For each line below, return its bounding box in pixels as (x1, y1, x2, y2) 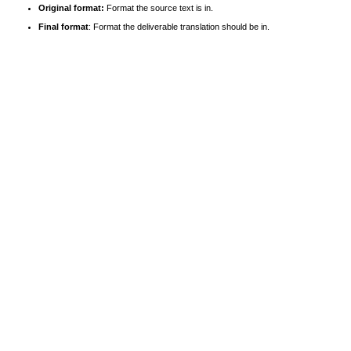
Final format (38, 21, 89, 31)
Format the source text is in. (104, 2, 213, 13)
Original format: (38, 2, 104, 13)
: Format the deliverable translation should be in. (89, 21, 270, 31)
